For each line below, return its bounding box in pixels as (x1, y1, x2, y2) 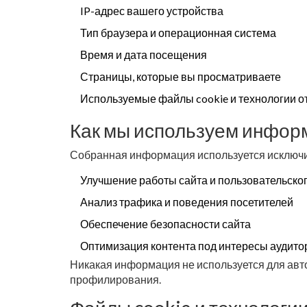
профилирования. (70, 273, 161, 286)
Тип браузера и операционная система (80, 26, 276, 39)
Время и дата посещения (80, 48, 207, 61)
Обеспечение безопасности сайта (80, 217, 251, 230)
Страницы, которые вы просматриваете (80, 70, 281, 83)
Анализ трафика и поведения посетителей (80, 195, 293, 208)
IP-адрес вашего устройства (80, 4, 223, 17)
